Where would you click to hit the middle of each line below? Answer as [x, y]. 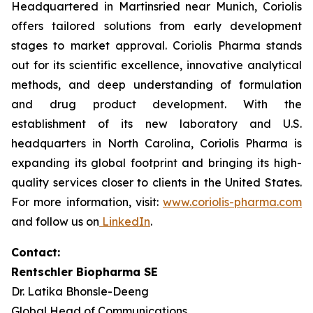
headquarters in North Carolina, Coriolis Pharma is [156, 143]
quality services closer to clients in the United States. [156, 182]
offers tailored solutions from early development [156, 26]
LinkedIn [126, 221]
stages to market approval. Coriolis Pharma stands [156, 45]
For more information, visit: [87, 202]
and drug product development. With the [156, 104]
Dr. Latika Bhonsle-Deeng [80, 291]
